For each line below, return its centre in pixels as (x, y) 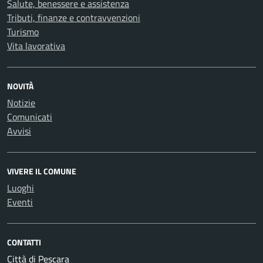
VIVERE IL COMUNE (42, 171)
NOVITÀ (20, 86)
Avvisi (19, 131)
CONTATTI (24, 242)
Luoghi (21, 188)
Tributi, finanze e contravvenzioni (74, 18)
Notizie (21, 103)
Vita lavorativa (36, 46)
